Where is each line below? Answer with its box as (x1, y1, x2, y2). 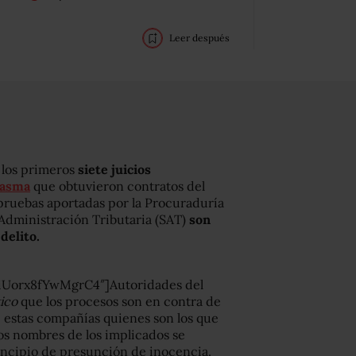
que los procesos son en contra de (17, 293, 221, 309)
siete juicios (78, 161, 151, 177)
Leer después (169, 32, 230, 44)
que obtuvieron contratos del (30, 178, 205, 194)
